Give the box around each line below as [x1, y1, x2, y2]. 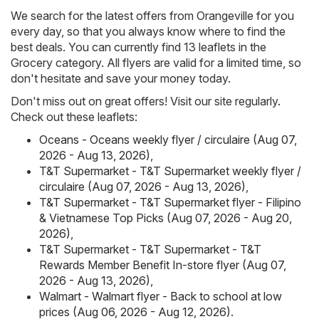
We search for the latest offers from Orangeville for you [11, 9, 294, 23]
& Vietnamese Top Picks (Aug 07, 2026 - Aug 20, [39, 211, 292, 226]
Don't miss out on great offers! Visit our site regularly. [11, 94, 281, 109]
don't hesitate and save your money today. [11, 71, 231, 86]
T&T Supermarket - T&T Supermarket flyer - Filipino [39, 195, 301, 210]
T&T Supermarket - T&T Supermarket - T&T [39, 242, 261, 257]
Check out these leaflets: [11, 110, 137, 125]
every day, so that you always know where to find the [11, 24, 286, 39]
